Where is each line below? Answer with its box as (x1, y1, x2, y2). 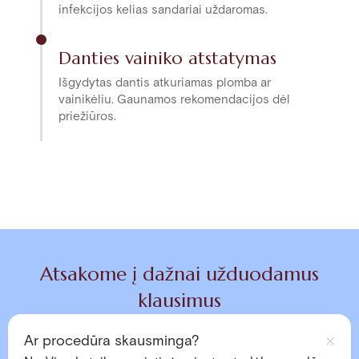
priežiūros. (58, 108, 116, 124)
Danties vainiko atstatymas (58, 46, 276, 69)
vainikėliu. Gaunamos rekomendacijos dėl (58, 91, 290, 107)
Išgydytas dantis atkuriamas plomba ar (58, 75, 271, 91)
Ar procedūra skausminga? (24, 331, 200, 350)
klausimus (137, 288, 221, 313)
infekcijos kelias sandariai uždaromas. (58, 2, 268, 18)
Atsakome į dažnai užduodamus (39, 261, 319, 286)
